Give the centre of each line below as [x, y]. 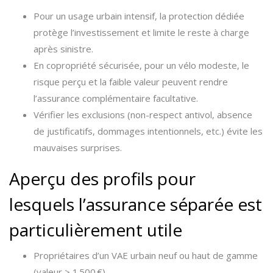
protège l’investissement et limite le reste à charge [141, 32]
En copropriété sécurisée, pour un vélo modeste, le [141, 65]
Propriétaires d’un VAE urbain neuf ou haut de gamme [146, 255]
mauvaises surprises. [78, 147]
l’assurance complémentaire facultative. [116, 98]
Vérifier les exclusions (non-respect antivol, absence [143, 115]
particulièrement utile [96, 230]
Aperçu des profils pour [102, 179]
